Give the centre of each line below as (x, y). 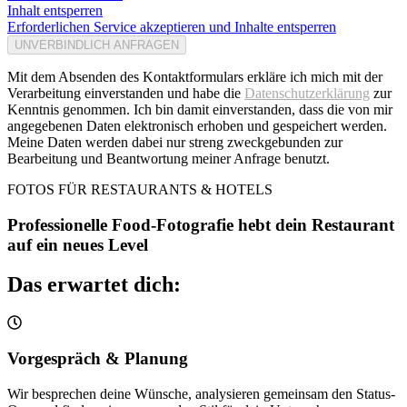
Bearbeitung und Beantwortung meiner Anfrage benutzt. (169, 158)
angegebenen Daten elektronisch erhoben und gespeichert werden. (197, 125)
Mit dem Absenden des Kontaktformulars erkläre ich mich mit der (195, 76)
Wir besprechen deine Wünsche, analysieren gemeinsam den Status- (201, 393)
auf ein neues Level (78, 244)
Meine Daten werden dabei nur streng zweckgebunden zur (175, 142)
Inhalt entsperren (55, 10)
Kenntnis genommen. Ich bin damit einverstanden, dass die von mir (200, 109)
